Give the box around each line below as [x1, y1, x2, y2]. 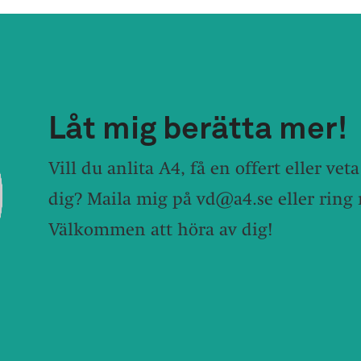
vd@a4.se [197, 188, 273, 209]
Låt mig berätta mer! [48, 113, 347, 145]
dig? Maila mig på [48, 188, 197, 209]
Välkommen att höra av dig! [48, 218, 273, 239]
